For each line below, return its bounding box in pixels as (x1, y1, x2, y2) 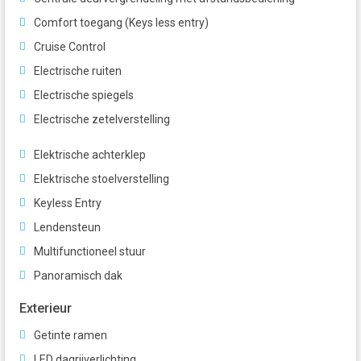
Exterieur (19, 301, 72, 317)
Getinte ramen (34, 329, 107, 342)
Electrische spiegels (34, 89, 134, 102)
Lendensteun (34, 221, 101, 234)
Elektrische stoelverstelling (34, 172, 169, 186)
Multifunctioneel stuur (34, 245, 146, 259)
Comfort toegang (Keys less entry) (34, 16, 209, 30)
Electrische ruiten (34, 64, 122, 78)
